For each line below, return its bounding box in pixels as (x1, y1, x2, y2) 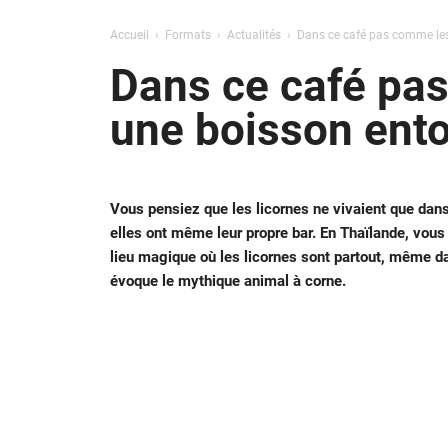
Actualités (226, 28, 281, 42)
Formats (164, 28, 211, 42)
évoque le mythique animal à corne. (109, 272, 346, 291)
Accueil (109, 28, 149, 42)
